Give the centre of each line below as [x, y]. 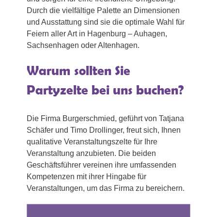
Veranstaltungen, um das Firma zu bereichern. [106, 188]
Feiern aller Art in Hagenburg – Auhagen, [97, 34]
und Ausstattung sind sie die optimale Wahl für [106, 22]
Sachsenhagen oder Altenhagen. [83, 46]
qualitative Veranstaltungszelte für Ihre [92, 142]
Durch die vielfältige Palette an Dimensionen [103, 11]
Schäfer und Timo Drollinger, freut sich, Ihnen [104, 130]
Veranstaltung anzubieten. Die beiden [91, 154]
